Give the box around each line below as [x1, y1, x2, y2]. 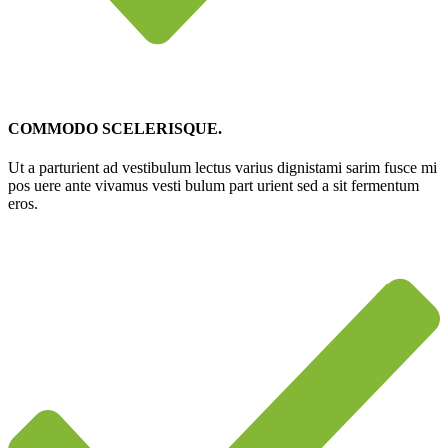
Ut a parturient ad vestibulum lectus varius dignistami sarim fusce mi [8, 158, 437, 176]
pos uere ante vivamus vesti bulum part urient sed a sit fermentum [8, 176, 419, 194]
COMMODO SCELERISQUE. [8, 119, 222, 137]
